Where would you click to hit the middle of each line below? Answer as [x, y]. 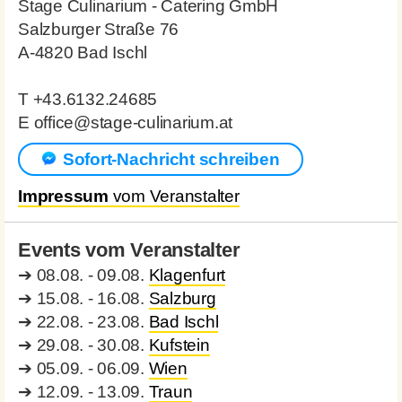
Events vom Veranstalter [129, 249]
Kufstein [179, 345]
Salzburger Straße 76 [98, 29]
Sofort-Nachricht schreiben [171, 159]
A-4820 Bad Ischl [83, 52]
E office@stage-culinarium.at [125, 122]
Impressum [63, 196]
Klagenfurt [187, 275]
